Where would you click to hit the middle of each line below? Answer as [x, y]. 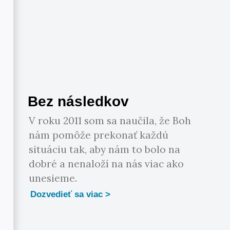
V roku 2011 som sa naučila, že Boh [110, 120]
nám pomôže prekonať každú [99, 135]
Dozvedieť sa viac [67, 194]
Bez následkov [79, 101]
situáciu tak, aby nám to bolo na [105, 149]
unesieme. [53, 178]
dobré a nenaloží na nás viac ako [107, 164]
